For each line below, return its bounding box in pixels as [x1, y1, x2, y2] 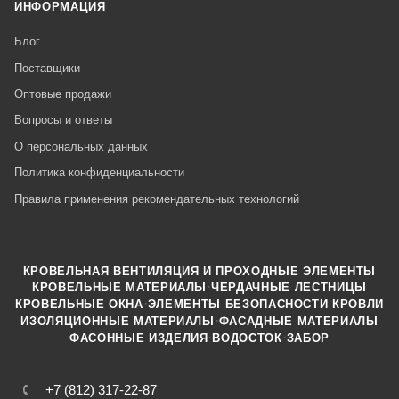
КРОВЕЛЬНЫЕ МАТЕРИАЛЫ [32, 280, 208, 294]
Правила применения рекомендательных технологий [14, 191, 299, 206]
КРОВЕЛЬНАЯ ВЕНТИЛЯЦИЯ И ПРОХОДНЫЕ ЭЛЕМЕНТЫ [22, 264, 377, 278]
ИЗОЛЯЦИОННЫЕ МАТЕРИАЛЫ [20, 313, 215, 328]
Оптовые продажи [14, 86, 111, 101]
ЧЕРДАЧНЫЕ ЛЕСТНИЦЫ [211, 280, 367, 294]
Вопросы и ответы [14, 113, 112, 127]
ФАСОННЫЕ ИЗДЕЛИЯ [69, 330, 208, 345]
